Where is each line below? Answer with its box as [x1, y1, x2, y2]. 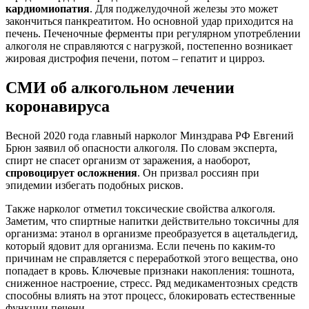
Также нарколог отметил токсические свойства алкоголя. [6, 202, 275, 215]
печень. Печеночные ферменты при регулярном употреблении [6, 27, 301, 39]
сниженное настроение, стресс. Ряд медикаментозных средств [6, 277, 298, 289]
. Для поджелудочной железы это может [90, 2, 278, 14]
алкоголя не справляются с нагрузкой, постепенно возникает [6, 39, 292, 52]
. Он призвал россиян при [137, 166, 259, 179]
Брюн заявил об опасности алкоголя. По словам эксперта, [6, 141, 277, 154]
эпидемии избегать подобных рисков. [6, 179, 183, 191]
